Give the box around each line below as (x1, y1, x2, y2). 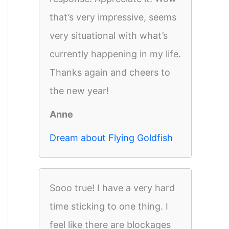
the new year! (50, 85, 109, 96)
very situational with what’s (50, 30, 168, 41)
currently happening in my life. (50, 49, 181, 59)
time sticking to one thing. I (50, 201, 168, 212)
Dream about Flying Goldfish (50, 132, 173, 143)
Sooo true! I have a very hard (50, 182, 175, 193)
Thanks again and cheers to (50, 67, 170, 78)
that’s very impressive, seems (50, 12, 176, 22)
